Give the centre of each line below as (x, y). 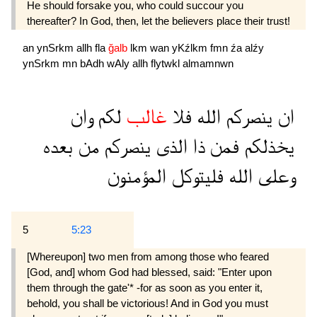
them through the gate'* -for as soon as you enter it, (145, 287)
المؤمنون (137, 176)
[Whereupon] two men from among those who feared (148, 256)
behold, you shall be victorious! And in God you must (148, 303)
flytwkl (167, 63)
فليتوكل (195, 176)
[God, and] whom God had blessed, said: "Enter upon (149, 272)
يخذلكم (267, 146)
